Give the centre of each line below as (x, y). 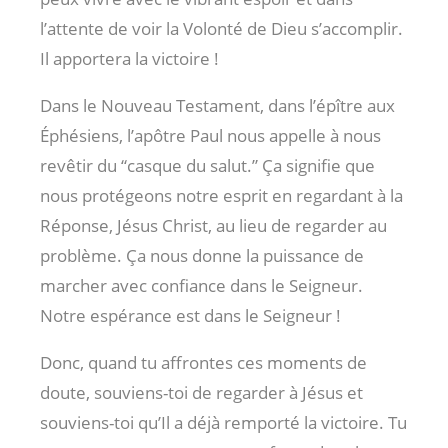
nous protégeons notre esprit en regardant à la (221, 196)
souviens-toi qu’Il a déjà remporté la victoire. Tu (223, 423)
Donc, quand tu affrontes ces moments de (203, 363)
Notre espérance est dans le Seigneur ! (190, 316)
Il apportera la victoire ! (129, 59)
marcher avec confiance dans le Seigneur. (201, 286)
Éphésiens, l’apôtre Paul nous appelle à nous (210, 136)
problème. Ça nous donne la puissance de (202, 256)
